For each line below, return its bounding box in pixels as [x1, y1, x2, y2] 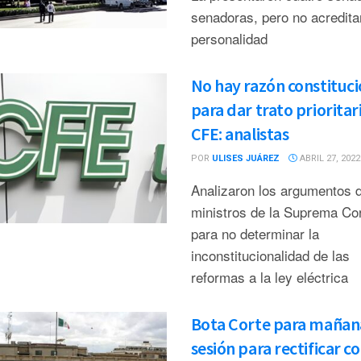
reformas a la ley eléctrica [190, 267, 348, 287]
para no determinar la [190, 223, 319, 243]
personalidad [190, 28, 268, 48]
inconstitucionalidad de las [190, 245, 350, 265]
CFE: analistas [190, 122, 289, 145]
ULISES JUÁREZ [211, 153, 280, 164]
